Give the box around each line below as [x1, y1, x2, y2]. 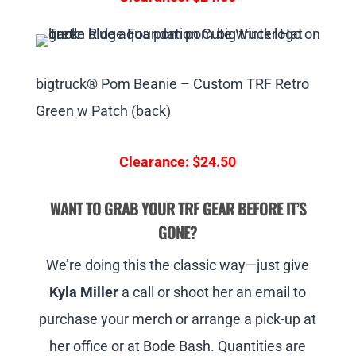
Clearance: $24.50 [119, 153, 237, 171]
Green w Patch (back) [35, 103, 171, 120]
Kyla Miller [49, 284, 119, 301]
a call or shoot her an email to [118, 284, 307, 301]
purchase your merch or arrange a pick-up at [39, 311, 317, 328]
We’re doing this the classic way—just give [46, 257, 310, 274]
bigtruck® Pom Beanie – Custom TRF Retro [35, 75, 309, 93]
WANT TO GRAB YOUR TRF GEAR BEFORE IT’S [49, 196, 306, 221]
